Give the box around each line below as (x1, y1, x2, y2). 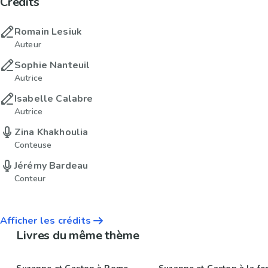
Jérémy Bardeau (14, 159, 89, 173)
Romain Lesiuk (14, 25, 82, 39)
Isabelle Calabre (14, 92, 93, 106)
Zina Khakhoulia (14, 126, 89, 139)
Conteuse (14, 139, 52, 151)
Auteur (14, 39, 41, 51)
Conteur (14, 173, 46, 185)
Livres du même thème (16, 227, 139, 244)
